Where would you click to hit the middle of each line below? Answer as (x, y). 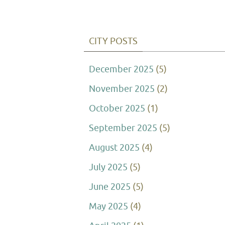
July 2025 (108, 167)
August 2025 (114, 148)
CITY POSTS (113, 41)
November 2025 (122, 89)
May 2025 (108, 206)
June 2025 (110, 187)
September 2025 (123, 128)
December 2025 (121, 69)
